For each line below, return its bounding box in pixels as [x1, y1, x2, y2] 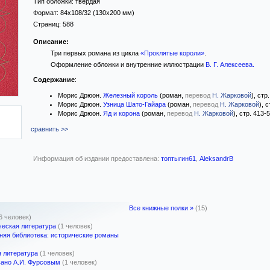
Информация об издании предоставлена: [33, 155, 161, 162]
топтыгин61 [161, 155, 196, 162]
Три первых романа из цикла [50, 49, 140, 57]
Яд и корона [103, 110, 140, 117]
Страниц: [33, 20, 63, 28]
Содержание [33, 76, 75, 83]
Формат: [33, 9, 60, 16]
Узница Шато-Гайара [103, 101, 166, 108]
